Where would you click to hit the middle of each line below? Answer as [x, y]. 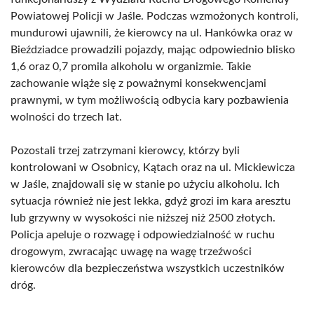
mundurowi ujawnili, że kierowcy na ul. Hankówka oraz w [152, 33]
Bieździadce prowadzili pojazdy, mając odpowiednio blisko [153, 50]
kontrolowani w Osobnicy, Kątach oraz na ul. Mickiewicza [153, 168]
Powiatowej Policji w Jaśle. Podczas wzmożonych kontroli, [155, 16]
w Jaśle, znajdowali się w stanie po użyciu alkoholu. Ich [145, 184]
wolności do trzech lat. [66, 117]
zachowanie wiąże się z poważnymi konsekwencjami [138, 83]
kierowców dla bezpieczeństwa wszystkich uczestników [148, 268]
